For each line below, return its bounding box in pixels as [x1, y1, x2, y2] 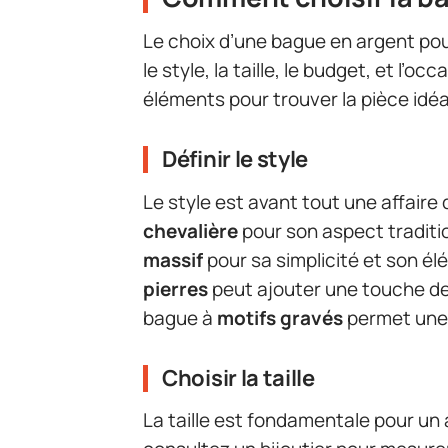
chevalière [143, 217, 238, 244]
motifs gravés [217, 304, 343, 331]
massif [143, 246, 203, 273]
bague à [143, 304, 217, 331]
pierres [143, 275, 208, 302]
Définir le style [162, 144, 309, 175]
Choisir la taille [162, 362, 315, 393]
